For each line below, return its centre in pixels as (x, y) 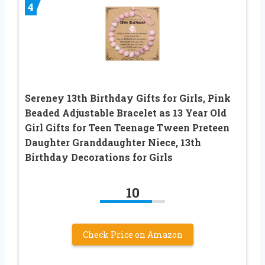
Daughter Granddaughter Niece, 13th (113, 142)
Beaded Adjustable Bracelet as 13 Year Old (126, 112)
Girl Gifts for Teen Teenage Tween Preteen (127, 127)
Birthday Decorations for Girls (99, 157)
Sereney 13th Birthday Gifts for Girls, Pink (128, 98)
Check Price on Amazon (132, 234)
